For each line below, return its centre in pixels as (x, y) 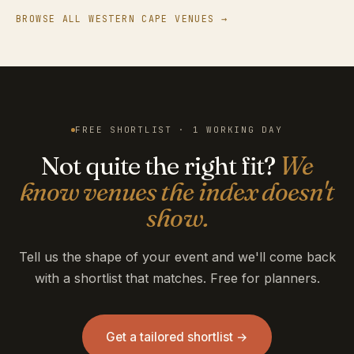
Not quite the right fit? (160, 166)
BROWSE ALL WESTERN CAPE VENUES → (122, 18)
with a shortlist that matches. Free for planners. (177, 279)
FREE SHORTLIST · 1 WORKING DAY (179, 130)
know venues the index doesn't (177, 192)
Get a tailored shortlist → (177, 337)
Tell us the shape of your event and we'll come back (177, 257)
